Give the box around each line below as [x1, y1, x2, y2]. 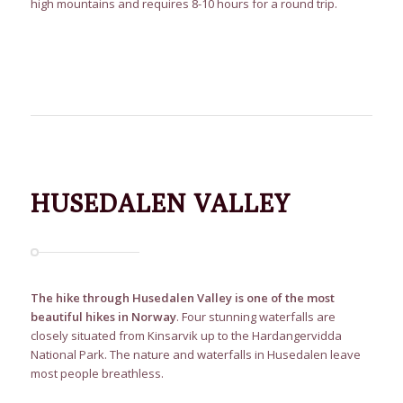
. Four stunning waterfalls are [175, 309, 336, 326]
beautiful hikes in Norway [30, 309, 176, 326]
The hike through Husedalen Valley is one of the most [30, 290, 335, 307]
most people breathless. [30, 365, 164, 382]
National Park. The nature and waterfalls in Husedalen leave [30, 346, 361, 363]
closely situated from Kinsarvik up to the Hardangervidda [30, 327, 342, 345]
